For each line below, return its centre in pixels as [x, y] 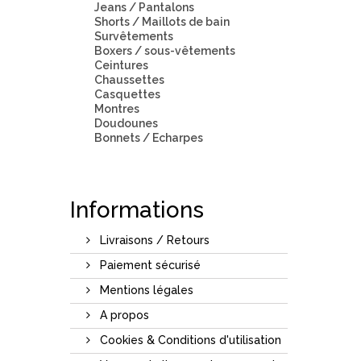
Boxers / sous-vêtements [165, 50]
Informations [137, 210]
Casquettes [127, 94]
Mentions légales [145, 290]
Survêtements [134, 36]
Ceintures [121, 65]
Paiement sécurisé [149, 265]
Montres [117, 108]
